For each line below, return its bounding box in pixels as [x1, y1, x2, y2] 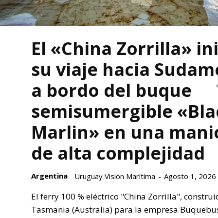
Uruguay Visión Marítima [74, 171, 155, 181]
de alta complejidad [31, 141, 205, 165]
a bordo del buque [31, 78, 192, 102]
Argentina [31, 170, 68, 181]
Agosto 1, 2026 [164, 171, 216, 181]
